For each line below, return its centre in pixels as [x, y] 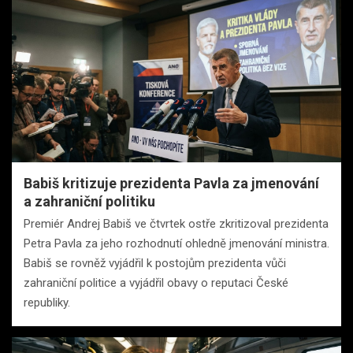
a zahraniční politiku [89, 202]
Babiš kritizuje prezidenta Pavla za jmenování [171, 184]
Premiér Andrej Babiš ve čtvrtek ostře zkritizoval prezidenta [176, 224]
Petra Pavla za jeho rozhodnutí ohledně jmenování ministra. [176, 244]
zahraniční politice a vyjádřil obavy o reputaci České [156, 283]
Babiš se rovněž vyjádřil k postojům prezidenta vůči [155, 264]
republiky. [47, 303]
